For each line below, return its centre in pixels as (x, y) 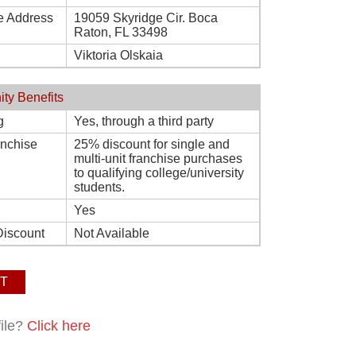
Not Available (112, 233)
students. (99, 187)
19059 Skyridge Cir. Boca (146, 18)
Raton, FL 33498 (121, 32)
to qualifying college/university (159, 173)
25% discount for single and (152, 144)
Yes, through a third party (144, 121)
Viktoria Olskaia (118, 55)
